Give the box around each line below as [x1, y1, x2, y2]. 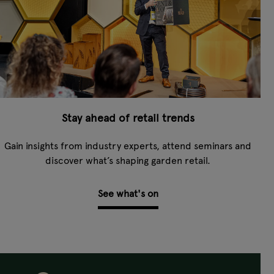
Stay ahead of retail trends [61, 111, 194, 125]
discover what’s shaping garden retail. [45, 154, 211, 166]
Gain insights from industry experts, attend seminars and [4, 139, 252, 152]
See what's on [97, 188, 158, 200]
